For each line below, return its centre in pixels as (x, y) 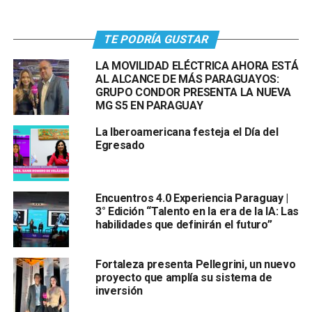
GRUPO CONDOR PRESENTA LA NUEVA (193, 93)
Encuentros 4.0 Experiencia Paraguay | (192, 198)
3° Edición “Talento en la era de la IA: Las (197, 212)
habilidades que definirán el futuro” (184, 225)
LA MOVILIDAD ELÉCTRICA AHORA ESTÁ (197, 66)
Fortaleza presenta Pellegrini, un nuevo (195, 265)
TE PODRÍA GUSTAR (156, 40)
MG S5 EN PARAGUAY (149, 106)
